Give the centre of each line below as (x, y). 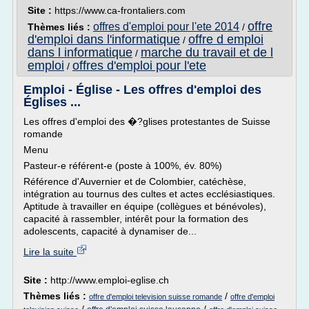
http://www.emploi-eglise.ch (110, 280)
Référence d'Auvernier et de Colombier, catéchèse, (135, 181)
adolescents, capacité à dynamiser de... (110, 231)
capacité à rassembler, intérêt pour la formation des (136, 219)
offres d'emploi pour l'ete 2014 (166, 27)
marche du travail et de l (207, 52)
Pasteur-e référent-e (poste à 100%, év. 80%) (123, 166)
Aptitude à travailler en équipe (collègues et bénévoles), (145, 206)
